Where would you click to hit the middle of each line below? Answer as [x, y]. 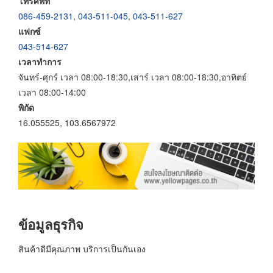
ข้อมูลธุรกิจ [51, 225]
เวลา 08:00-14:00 [52, 92]
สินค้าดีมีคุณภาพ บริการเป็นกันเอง [82, 248]
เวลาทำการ [40, 61]
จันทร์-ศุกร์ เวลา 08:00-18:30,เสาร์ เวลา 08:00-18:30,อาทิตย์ [133, 76]
